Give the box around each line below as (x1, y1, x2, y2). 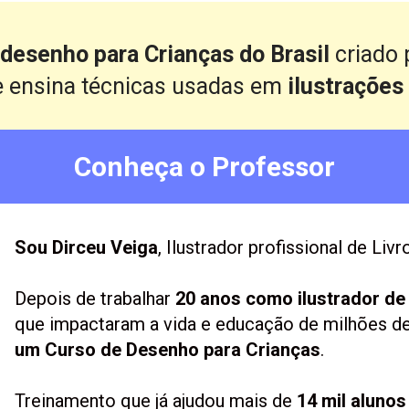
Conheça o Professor (74, 150, 335, 183)
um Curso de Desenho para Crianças (15, 339, 320, 361)
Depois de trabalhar (15, 288, 175, 309)
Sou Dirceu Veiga (15, 236, 158, 258)
